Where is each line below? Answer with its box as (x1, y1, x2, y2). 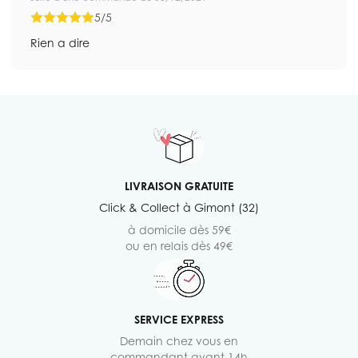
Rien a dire (30, 35, 89, 50)
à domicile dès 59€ (127, 222, 231, 237)
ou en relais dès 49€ (125, 238, 233, 253)
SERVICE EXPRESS (134, 312, 224, 326)
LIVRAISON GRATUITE (125, 178, 233, 193)
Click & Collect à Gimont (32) (99, 200, 259, 214)
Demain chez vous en (120, 333, 238, 348)
